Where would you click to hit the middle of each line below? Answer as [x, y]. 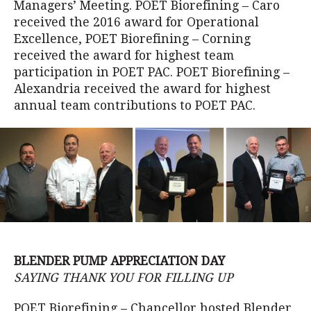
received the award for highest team [124, 56]
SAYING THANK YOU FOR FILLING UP [124, 277]
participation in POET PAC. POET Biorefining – [152, 72]
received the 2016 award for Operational [136, 22]
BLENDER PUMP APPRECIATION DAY [119, 261]
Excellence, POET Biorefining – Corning [132, 39]
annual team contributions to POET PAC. [135, 106]
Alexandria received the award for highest [142, 89]
